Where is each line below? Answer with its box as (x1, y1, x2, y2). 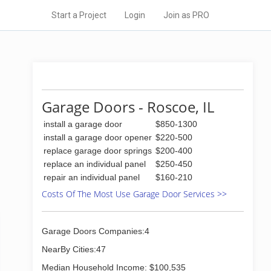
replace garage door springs (44, 146, 152, 155)
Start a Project (51, 10, 106, 20)
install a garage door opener (44, 132, 152, 142)
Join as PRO (163, 10, 209, 20)
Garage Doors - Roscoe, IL (42, 97, 214, 117)
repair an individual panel (44, 172, 140, 182)
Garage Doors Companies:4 (42, 226, 149, 236)
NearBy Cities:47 (42, 244, 106, 254)
